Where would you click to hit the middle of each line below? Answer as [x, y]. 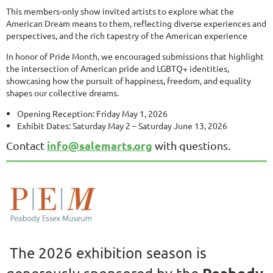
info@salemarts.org [100, 146]
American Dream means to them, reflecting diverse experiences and [136, 23]
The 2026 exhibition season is [106, 252]
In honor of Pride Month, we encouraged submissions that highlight [135, 56]
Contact [27, 146]
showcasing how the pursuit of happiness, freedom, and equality [129, 81]
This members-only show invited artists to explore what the [120, 11]
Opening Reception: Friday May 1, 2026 [92, 114]
